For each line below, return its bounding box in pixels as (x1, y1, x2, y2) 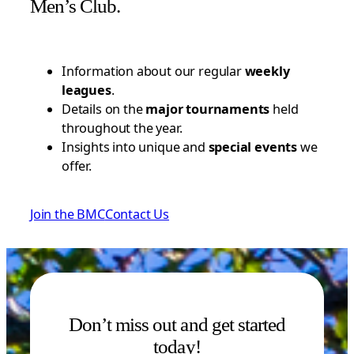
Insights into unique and (62, 138, 209, 156)
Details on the (62, 100, 146, 119)
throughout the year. (62, 119, 183, 137)
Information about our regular (62, 62, 245, 81)
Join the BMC (30, 205, 105, 223)
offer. (62, 157, 92, 175)
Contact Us (104, 205, 170, 223)
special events (208, 138, 297, 156)
